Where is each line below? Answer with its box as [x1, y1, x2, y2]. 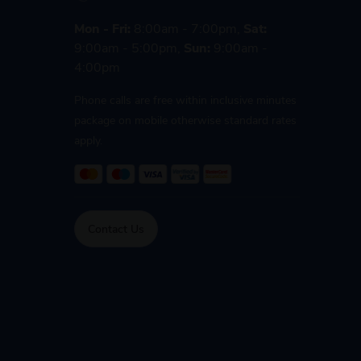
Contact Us [88, 221, 144, 237]
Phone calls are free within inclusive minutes [74, 92, 297, 107]
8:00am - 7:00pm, [131, 19, 243, 36]
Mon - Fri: [74, 19, 131, 36]
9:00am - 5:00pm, [74, 39, 184, 56]
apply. [74, 132, 102, 147]
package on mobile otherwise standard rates [74, 112, 297, 127]
